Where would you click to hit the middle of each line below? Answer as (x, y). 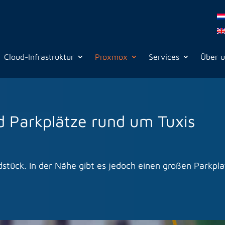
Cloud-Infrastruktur (39, 57)
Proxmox (111, 57)
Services (164, 57)
